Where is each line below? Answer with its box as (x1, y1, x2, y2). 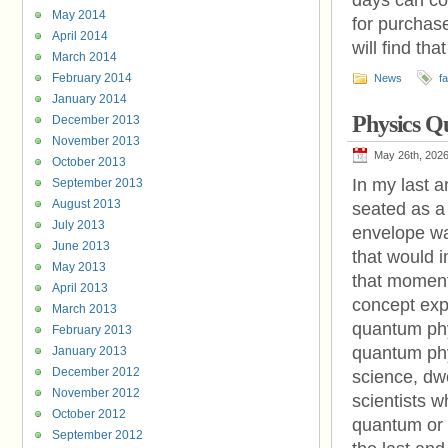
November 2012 (52, 386, 140, 400)
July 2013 (52, 218, 105, 232)
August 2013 (52, 197, 121, 211)
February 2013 (52, 323, 132, 337)
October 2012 (52, 407, 126, 421)
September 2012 (52, 428, 143, 442)
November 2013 (52, 134, 140, 148)
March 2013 (52, 302, 117, 316)
